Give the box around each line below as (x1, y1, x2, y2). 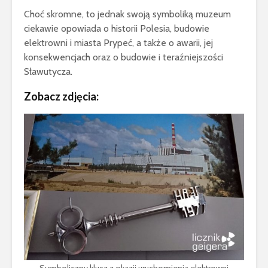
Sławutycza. (24, 65, 72, 77)
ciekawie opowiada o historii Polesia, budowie (24, 22, 209, 34)
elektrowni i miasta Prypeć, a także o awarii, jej (24, 36, 213, 48)
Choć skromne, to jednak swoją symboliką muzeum (24, 8, 231, 20)
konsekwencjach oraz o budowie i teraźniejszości (24, 51, 223, 63)
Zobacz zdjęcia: (24, 89, 99, 103)
